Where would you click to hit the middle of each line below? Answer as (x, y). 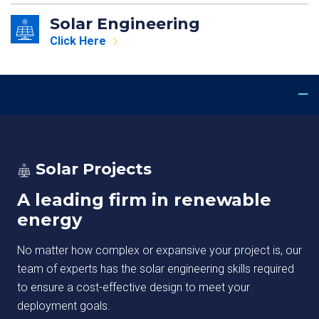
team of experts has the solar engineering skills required (156, 269)
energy (49, 220)
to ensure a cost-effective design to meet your (134, 287)
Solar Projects (91, 169)
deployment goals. (64, 306)
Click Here (78, 41)
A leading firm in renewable (144, 200)
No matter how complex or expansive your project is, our (159, 250)
